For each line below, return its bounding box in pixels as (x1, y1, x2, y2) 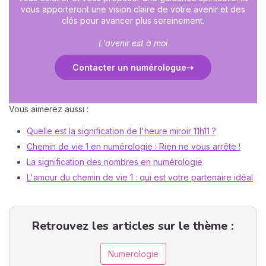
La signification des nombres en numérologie (27, 157, 202, 167)
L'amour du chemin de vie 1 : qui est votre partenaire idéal (27, 172, 253, 183)
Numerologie (107, 248, 159, 259)
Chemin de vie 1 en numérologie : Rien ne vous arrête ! (27, 141, 240, 152)
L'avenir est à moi (99, 37, 167, 48)
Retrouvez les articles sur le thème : (32, 218, 234, 235)
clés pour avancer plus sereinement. (62, 15, 204, 26)
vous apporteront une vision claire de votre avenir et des (21, 4, 245, 14)
